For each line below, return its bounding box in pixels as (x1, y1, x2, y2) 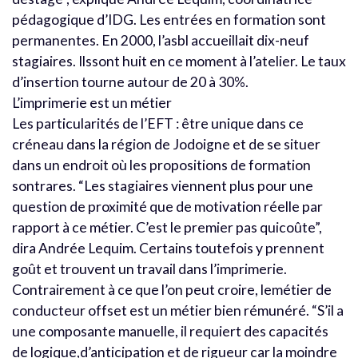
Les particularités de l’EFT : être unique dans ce (12, 114, 304, 132)
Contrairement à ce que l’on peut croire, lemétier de (12, 280, 332, 298)
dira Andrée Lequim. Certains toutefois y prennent (12, 239, 324, 257)
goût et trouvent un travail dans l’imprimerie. (12, 260, 287, 277)
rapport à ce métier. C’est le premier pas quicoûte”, (12, 218, 322, 236)
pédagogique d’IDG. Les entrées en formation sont (12, 10, 326, 28)
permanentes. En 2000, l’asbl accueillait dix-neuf (12, 31, 309, 49)
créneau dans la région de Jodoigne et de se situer (12, 135, 320, 153)
